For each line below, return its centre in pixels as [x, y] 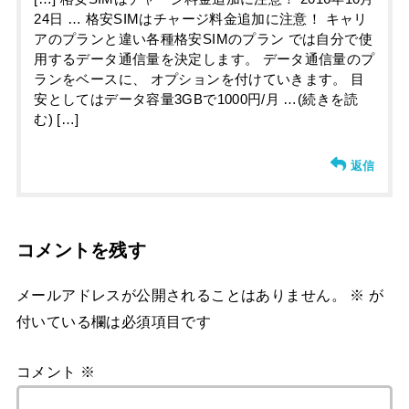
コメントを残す [81, 251]
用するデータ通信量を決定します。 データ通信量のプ [204, 60]
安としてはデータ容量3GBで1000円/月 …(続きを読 [196, 100]
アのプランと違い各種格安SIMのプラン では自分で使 [203, 40]
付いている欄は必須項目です [114, 322]
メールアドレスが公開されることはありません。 [181, 295]
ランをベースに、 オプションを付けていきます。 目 [199, 80]
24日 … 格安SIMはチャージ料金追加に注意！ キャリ [201, 20]
